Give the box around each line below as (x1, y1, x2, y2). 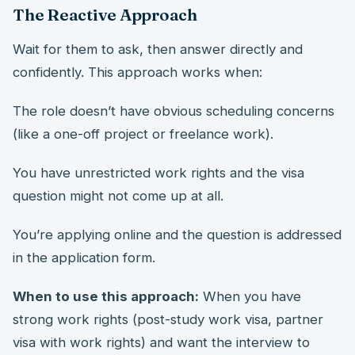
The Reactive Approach (13, 4, 197, 25)
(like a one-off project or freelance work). (13, 125, 273, 142)
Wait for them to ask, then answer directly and (13, 40, 303, 57)
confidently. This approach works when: (13, 63, 262, 80)
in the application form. (13, 249, 155, 265)
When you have (199, 288, 301, 304)
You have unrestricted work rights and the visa (13, 164, 304, 181)
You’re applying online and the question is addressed (13, 226, 342, 242)
